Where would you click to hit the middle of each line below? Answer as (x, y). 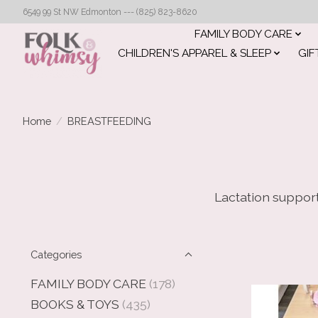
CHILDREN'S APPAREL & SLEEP (194, 54)
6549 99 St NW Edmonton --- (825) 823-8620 (110, 12)
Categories (56, 254)
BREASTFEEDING (109, 121)
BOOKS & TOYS (75, 305)
